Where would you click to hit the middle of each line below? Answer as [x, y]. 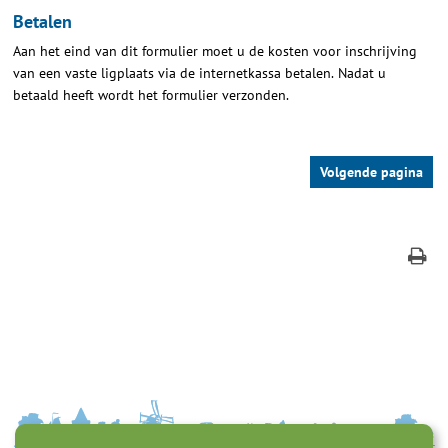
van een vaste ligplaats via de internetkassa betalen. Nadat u [200, 73]
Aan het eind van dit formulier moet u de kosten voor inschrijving [215, 51]
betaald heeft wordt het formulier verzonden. [151, 95]
